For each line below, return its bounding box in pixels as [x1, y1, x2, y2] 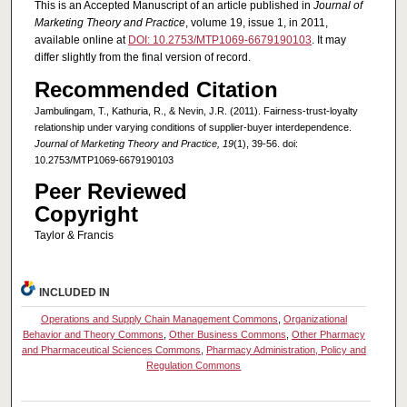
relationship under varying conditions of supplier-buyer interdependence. [34, 121, 352, 133]
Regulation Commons [146, 360, 242, 372]
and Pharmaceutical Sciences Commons [21, 344, 201, 356]
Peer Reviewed [34, 178, 187, 203]
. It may [311, 34, 346, 47]
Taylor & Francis [34, 228, 114, 242]
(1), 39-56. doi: [233, 137, 298, 149]
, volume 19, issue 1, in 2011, [184, 16, 328, 30]
